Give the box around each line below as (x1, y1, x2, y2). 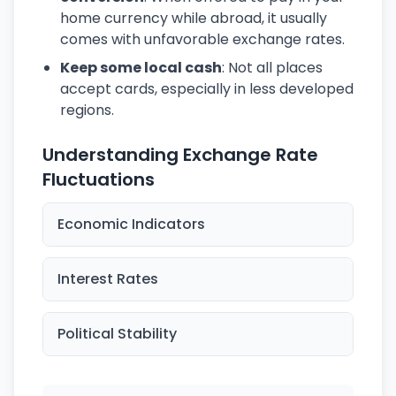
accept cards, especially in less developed (60, 79, 354, 99)
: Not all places (222, 57, 323, 78)
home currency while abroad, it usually (60, 8, 327, 28)
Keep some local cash (60, 57, 222, 78)
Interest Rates (57, 269, 158, 289)
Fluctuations (42, 167, 155, 192)
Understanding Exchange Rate (42, 142, 318, 167)
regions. (60, 100, 114, 120)
